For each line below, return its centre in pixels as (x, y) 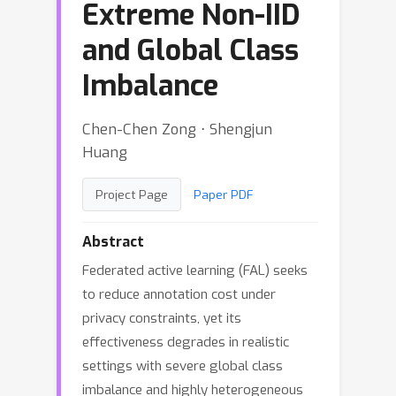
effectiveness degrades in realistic (186, 342)
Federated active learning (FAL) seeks (195, 270)
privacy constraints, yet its (162, 318)
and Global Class (190, 50)
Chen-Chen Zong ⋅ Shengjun (177, 129)
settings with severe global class (183, 366)
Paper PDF (224, 194)
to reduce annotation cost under (179, 294)
